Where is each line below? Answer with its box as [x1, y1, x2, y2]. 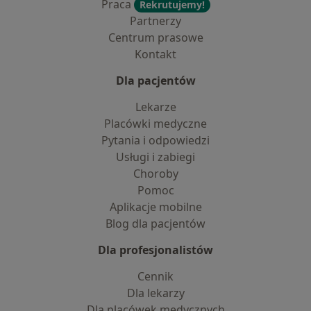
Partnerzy [130, 13, 181, 28]
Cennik [137, 269, 174, 284]
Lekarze [135, 99, 176, 115]
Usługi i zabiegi [116, 149, 195, 165]
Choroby [133, 166, 178, 181]
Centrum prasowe [108, 30, 203, 45]
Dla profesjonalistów [98, 242, 213, 258]
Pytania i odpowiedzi [101, 133, 210, 148]
